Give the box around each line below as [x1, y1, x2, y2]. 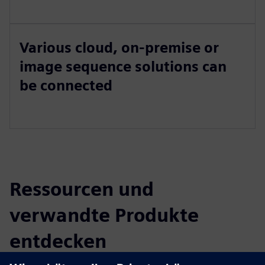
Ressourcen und [9, 177, 154, 201]
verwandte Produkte [9, 203, 199, 227]
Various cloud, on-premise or [20, 39, 219, 56]
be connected [20, 77, 112, 94]
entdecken [9, 230, 106, 253]
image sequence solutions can [20, 58, 227, 75]
